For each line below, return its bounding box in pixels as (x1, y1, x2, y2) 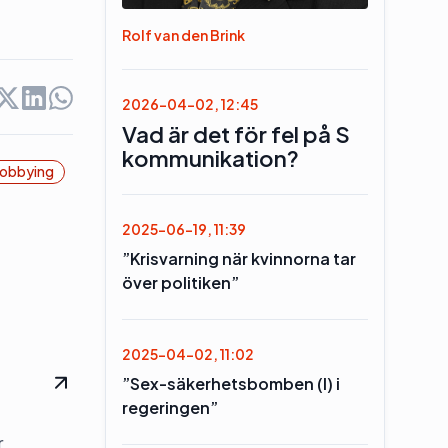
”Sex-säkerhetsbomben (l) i (121, 373, 340, 394)
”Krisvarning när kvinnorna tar (121, 248, 356, 269)
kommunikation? (121, 144, 299, 172)
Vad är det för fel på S (121, 120, 350, 148)
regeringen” (121, 397, 218, 418)
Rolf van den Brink (121, 26, 245, 44)
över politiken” (121, 272, 239, 293)
